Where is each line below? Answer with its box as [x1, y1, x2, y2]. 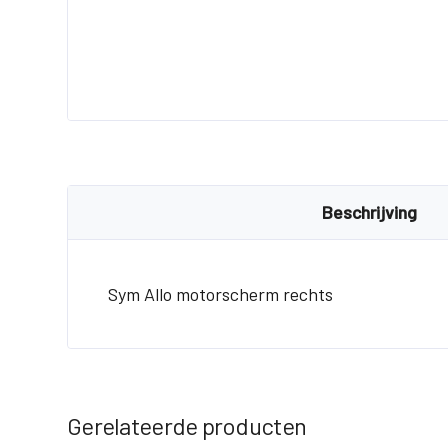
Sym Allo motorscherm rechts [108, 283, 333, 305]
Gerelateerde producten [67, 411, 307, 440]
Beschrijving [322, 201, 418, 223]
